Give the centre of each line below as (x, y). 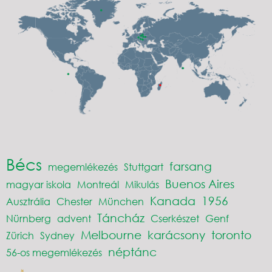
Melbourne (111, 235)
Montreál (98, 185)
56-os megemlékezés (54, 253)
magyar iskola (39, 185)
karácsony (176, 235)
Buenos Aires (200, 184)
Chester (74, 202)
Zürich (20, 236)
